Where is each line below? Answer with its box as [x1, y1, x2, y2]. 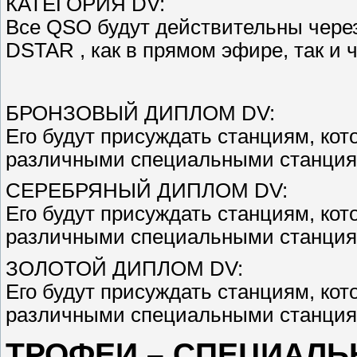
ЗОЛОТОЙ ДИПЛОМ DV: [6, 257, 243, 280]
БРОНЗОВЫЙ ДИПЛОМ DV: [6, 101, 275, 124]
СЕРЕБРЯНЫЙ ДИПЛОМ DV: [6, 179, 288, 202]
